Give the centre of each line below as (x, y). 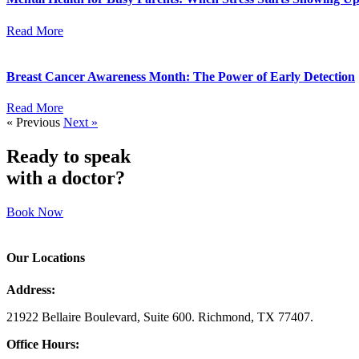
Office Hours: (43, 344)
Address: (31, 289)
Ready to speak (69, 157)
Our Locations (46, 258)
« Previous (33, 123)
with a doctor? (66, 178)
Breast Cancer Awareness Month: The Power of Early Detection (181, 76)
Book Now (35, 212)
